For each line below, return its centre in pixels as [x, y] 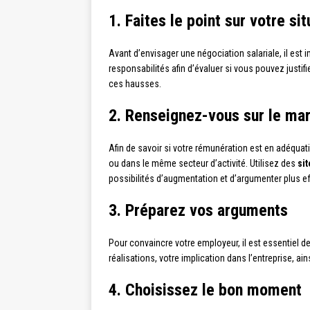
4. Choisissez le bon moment [205, 290]
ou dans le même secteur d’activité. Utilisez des [203, 164]
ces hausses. [135, 84]
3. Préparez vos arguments [198, 211]
